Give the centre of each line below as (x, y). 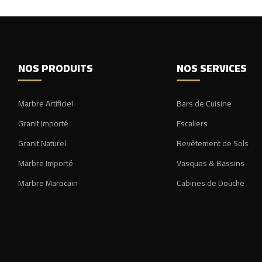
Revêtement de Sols (212, 143)
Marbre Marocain (48, 183)
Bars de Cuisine (204, 103)
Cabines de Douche (210, 183)
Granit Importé (43, 123)
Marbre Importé (45, 163)
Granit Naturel (42, 143)
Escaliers (192, 123)
